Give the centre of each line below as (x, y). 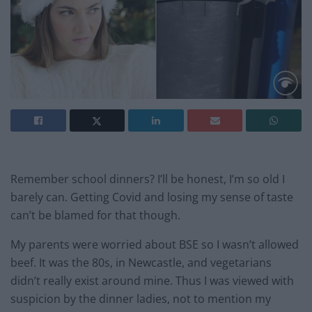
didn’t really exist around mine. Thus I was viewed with (152, 280)
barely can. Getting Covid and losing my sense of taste (152, 197)
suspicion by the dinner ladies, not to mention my (141, 298)
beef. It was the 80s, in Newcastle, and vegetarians (141, 262)
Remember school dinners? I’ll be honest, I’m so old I (148, 179)
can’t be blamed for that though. (95, 215)
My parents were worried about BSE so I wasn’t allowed (155, 244)
